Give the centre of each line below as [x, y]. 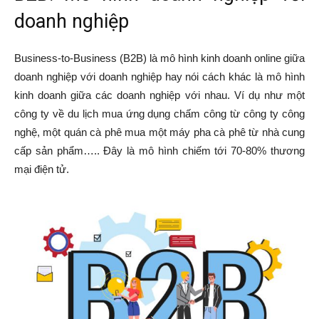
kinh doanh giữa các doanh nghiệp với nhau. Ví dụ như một [159, 95]
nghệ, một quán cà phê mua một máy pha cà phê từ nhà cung [159, 132]
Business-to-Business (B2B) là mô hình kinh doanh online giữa [159, 58]
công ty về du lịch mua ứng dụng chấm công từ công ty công [159, 114]
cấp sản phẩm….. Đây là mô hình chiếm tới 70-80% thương [159, 151]
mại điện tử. [42, 169]
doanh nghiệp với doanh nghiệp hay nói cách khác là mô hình [159, 77]
